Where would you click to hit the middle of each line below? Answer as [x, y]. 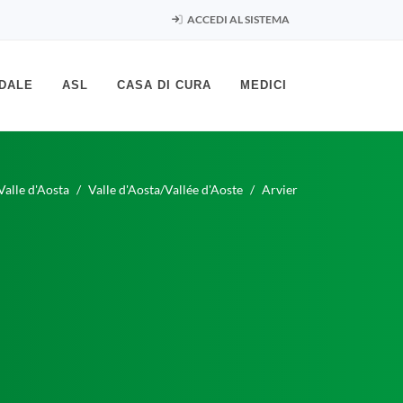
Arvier [280, 189]
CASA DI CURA [164, 85]
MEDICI [264, 85]
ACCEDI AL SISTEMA [237, 19]
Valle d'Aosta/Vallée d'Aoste [166, 189]
